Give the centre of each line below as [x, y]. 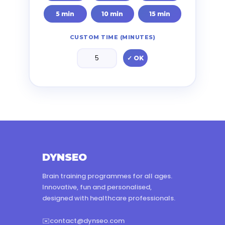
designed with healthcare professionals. [109, 198]
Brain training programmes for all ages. [107, 176]
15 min [160, 14]
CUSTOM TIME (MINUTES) [113, 37]
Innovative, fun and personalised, [97, 187]
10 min [113, 14]
